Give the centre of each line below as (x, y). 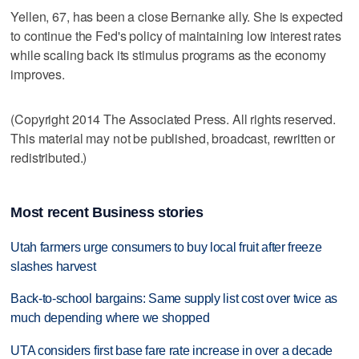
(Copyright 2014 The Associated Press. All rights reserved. (173, 119)
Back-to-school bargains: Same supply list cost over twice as (174, 299)
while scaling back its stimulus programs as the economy (168, 54)
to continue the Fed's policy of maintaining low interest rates (176, 35)
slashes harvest (53, 266)
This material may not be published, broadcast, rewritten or (173, 138)
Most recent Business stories (107, 212)
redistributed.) (49, 157)
